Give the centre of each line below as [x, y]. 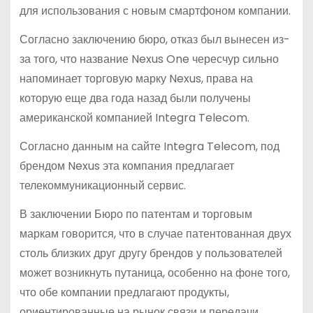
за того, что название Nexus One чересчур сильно [149, 59]
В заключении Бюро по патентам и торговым [136, 214]
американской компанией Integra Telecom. [134, 118]
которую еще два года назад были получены [135, 98]
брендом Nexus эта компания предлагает [126, 166]
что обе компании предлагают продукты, [124, 292]
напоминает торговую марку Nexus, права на [136, 79]
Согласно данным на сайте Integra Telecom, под [149, 146]
